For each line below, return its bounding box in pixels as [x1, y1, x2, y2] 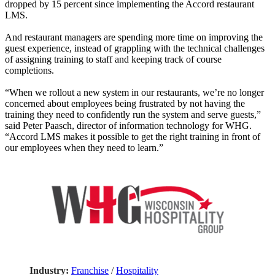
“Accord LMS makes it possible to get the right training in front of [5, 131, 260, 142]
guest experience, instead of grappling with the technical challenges [5, 42, 265, 53]
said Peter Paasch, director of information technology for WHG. [5, 120, 252, 131]
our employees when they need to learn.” [5, 142, 163, 153]
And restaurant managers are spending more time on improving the [5, 31, 263, 42]
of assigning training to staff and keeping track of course [5, 53, 222, 64]
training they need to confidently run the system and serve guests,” [5, 109, 261, 120]
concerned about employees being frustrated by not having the [5, 98, 245, 109]
